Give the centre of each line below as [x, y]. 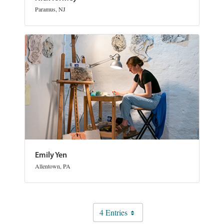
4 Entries [113, 212]
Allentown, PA [53, 166]
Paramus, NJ [50, 9]
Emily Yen [51, 155]
